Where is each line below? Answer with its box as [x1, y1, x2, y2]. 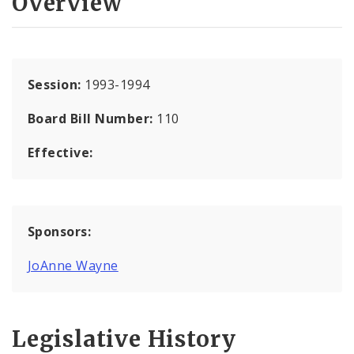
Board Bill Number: [28, 109, 157, 127]
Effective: [28, 143, 93, 161]
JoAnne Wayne [28, 256, 119, 274]
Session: [28, 75, 85, 93]
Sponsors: [28, 222, 92, 240]
